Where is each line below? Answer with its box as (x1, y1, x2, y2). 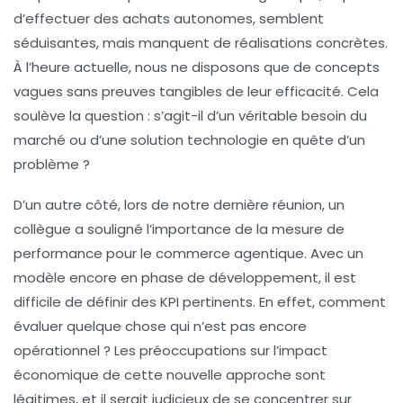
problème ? (13, 155, 90, 175)
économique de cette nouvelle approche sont (13, 365, 326, 385)
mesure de (272, 219, 345, 239)
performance (13, 244, 103, 264)
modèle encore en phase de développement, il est (13, 268, 356, 288)
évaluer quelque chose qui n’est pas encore (13, 317, 307, 336)
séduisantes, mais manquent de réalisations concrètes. (13, 33, 388, 53)
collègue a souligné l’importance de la (13, 219, 272, 239)
